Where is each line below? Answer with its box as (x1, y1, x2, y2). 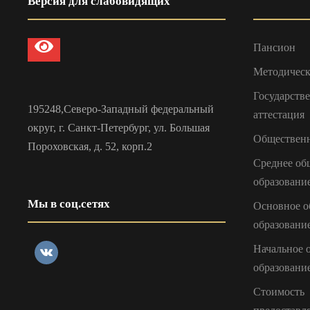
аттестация (253, 108, 304, 120)
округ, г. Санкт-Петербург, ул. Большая (28, 121, 210, 134)
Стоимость (253, 285, 304, 298)
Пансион (253, 41, 295, 53)
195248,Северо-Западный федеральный (28, 102, 214, 115)
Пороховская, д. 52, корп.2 (28, 140, 152, 152)
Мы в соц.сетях (28, 197, 110, 210)
